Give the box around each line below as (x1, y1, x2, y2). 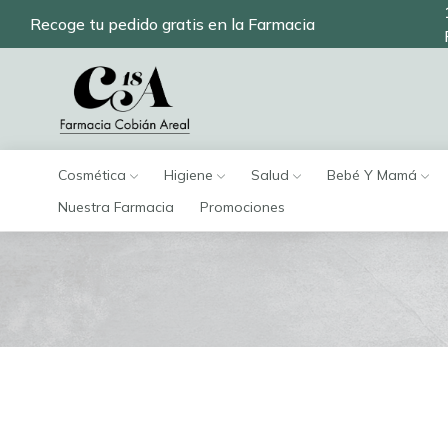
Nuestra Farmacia (58, 198, 174, 217)
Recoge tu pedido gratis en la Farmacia (30, 14, 315, 34)
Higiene (164, 166, 213, 185)
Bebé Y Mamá (327, 166, 417, 185)
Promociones (200, 198, 285, 217)
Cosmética (58, 166, 126, 185)
